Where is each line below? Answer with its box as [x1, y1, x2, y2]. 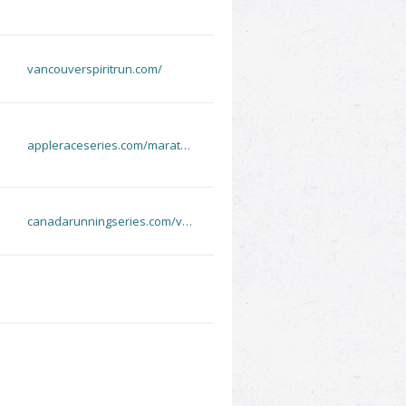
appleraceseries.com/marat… [27, 137, 190, 153]
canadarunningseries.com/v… [27, 213, 192, 229]
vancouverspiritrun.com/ [27, 61, 162, 77]
